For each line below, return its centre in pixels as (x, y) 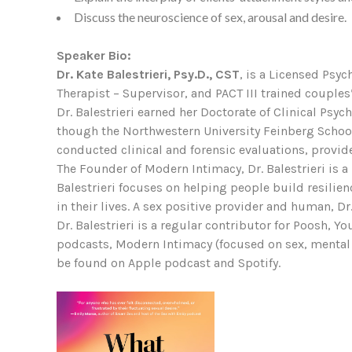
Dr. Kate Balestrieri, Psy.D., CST (148, 75)
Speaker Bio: (95, 56)
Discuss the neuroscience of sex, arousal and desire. (210, 17)
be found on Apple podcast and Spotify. (169, 263)
